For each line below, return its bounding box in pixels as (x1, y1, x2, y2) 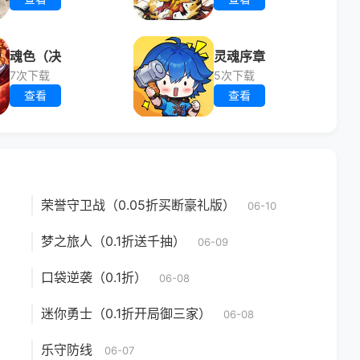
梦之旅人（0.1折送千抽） (41, 233, 186, 249)
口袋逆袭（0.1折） (41, 269, 147, 285)
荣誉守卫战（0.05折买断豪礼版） (41, 197, 235, 213)
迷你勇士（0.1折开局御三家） (41, 305, 211, 321)
